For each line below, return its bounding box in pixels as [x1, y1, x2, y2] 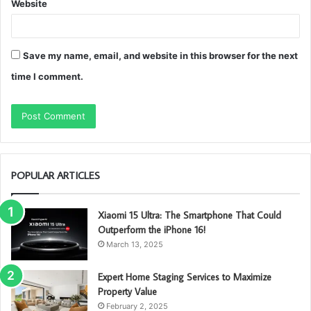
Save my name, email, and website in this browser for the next [23, 50, 298, 62]
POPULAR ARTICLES [11, 169, 100, 183]
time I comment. [11, 71, 83, 83]
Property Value [98, 285, 157, 299]
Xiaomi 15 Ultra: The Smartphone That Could [98, 209, 281, 222]
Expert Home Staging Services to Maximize [98, 271, 271, 284]
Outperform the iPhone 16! [98, 224, 205, 237]
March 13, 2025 [106, 239, 163, 250]
